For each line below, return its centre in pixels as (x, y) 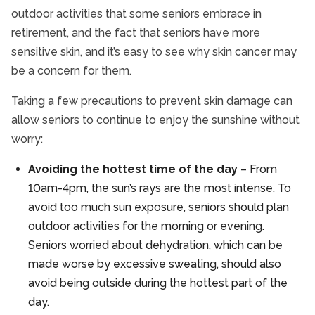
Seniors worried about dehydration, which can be (155, 245)
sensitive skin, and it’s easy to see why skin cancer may (154, 52)
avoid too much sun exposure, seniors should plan (159, 207)
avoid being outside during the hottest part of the (158, 283)
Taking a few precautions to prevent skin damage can (152, 101)
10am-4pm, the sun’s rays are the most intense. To (160, 188)
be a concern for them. (71, 71)
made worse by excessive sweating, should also (155, 264)
